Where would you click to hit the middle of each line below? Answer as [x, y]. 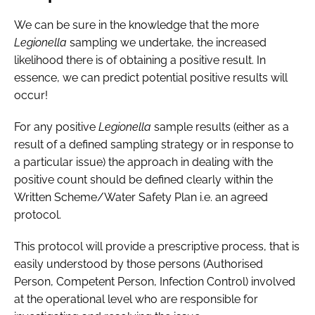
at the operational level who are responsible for [136, 299]
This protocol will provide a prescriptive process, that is [157, 246]
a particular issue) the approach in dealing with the [143, 162]
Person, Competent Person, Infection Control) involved [155, 281]
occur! [31, 95]
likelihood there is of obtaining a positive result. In [140, 60]
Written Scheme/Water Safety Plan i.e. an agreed [141, 197]
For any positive [56, 127]
